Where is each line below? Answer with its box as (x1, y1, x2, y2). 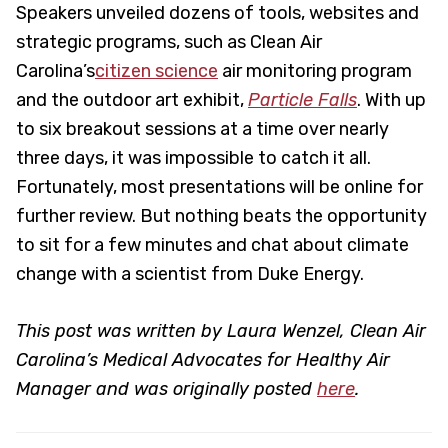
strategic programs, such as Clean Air (16, 30, 322, 53)
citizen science (95, 59, 218, 82)
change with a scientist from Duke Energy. (16, 262, 364, 285)
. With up (357, 88, 426, 111)
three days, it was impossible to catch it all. (16, 146, 371, 169)
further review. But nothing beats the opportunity (16, 204, 427, 227)
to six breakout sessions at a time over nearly (16, 117, 389, 140)
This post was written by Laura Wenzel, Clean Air (16, 319, 426, 342)
